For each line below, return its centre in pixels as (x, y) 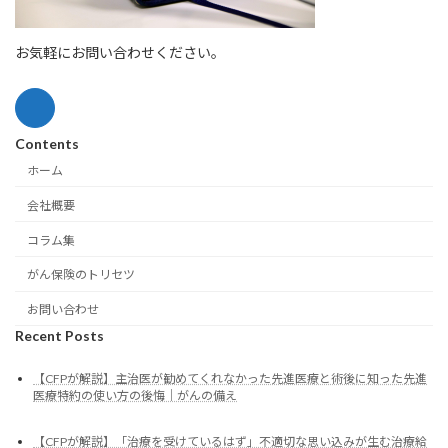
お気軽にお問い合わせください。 (120, 52)
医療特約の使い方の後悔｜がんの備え (135, 396)
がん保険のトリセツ (81, 275)
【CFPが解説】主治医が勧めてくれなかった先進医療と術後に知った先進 (230, 379)
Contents (47, 143)
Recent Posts (59, 336)
